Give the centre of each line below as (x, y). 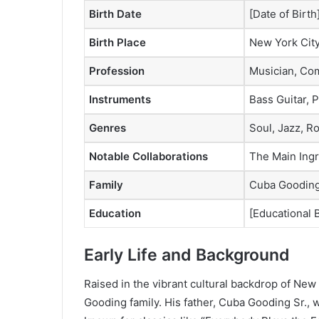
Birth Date (115, 14)
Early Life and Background (187, 255)
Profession (117, 70)
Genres (108, 127)
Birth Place (117, 42)
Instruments (120, 99)
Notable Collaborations (148, 156)
